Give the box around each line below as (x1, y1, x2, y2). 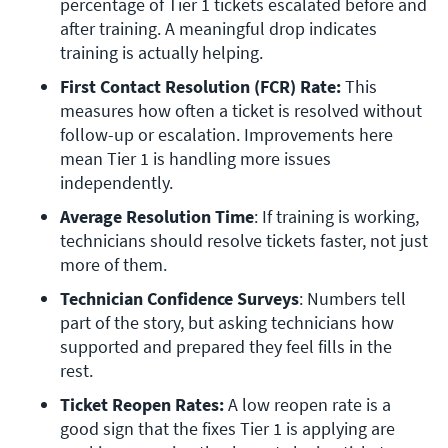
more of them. (60, 253, 167, 277)
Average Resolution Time (60, 205, 254, 229)
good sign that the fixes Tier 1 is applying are (60, 417, 395, 441)
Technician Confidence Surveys (60, 287, 299, 311)
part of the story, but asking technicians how (60, 311, 394, 335)
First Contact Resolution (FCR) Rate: (60, 75, 345, 99)
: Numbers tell (299, 287, 406, 311)
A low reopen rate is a (224, 393, 391, 417)
